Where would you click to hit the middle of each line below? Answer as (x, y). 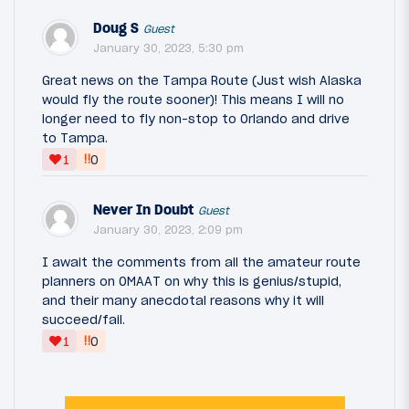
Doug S (116, 28)
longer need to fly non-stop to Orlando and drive (196, 119)
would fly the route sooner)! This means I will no (193, 100)
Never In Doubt (143, 210)
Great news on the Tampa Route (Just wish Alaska (202, 81)
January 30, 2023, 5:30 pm (168, 48)
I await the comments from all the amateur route (201, 262)
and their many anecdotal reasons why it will (183, 301)
